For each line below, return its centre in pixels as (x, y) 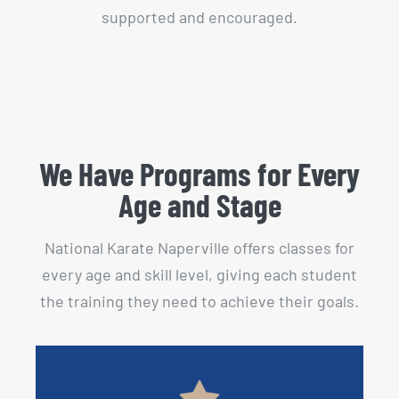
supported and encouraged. (199, 17)
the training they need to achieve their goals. (199, 301)
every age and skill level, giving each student (199, 274)
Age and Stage (199, 205)
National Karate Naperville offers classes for (199, 247)
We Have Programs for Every (199, 174)
